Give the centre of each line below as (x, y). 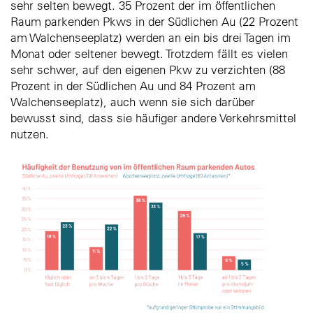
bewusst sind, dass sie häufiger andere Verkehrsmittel (153, 117)
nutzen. (30, 133)
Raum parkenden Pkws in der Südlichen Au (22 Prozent (154, 21)
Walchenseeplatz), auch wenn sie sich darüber (133, 101)
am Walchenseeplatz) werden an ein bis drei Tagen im (151, 37)
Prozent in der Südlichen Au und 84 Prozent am (133, 85)
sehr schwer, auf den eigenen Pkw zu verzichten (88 (148, 69)
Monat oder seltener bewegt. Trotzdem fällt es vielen (149, 53)
